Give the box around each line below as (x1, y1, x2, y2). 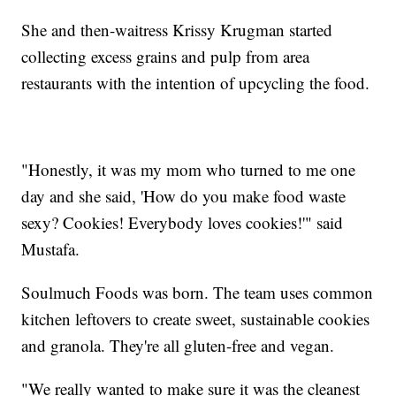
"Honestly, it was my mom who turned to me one (21, 157, 356, 180)
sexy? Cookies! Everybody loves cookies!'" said (21, 210, 344, 233)
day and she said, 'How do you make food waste (21, 184, 346, 207)
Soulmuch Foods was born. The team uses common (21, 280, 374, 303)
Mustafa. (21, 237, 80, 260)
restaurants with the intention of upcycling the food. (21, 71, 370, 94)
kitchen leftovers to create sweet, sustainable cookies (21, 307, 370, 330)
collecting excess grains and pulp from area (21, 44, 310, 67)
